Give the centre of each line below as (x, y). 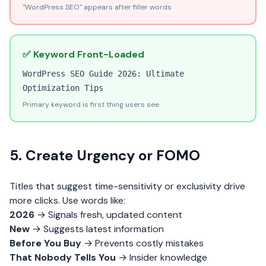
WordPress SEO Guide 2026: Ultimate (103, 74)
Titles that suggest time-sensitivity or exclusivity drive (127, 186)
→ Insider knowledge (161, 257)
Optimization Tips (63, 88)
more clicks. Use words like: (67, 200)
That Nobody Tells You (63, 257)
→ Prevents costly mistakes (142, 243)
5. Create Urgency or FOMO (105, 155)
